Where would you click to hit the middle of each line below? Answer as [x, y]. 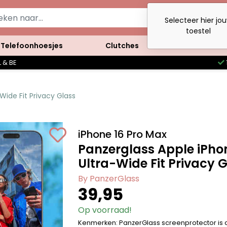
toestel [198, 31]
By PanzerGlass [109, 179]
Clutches [122, 45]
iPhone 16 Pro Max [123, 134]
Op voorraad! [105, 210]
